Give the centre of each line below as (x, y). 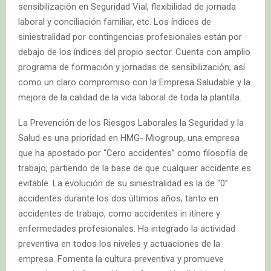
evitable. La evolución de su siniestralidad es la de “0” (123, 184)
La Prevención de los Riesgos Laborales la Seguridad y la (131, 123)
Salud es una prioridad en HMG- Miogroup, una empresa (129, 138)
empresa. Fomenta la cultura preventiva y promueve (121, 259)
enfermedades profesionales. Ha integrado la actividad (127, 229)
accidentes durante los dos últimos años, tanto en (118, 199)
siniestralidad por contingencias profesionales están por (130, 37)
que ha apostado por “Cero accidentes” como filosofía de (133, 153)
